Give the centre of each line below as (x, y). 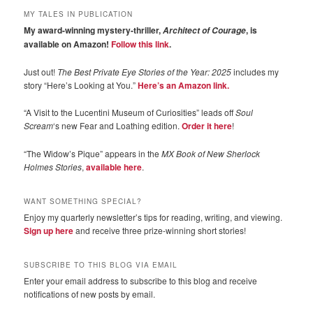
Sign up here (49, 231)
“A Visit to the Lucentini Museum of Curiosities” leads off (130, 112)
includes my (255, 71)
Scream (39, 126)
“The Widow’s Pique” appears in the (93, 153)
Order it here (207, 126)
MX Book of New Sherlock (211, 153)
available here (114, 167)
